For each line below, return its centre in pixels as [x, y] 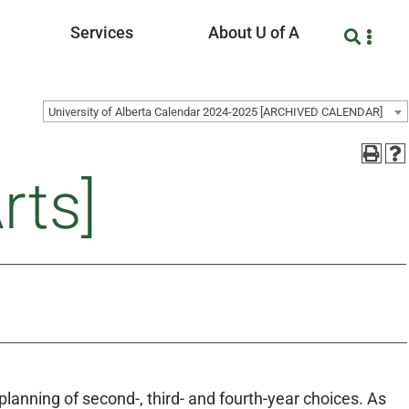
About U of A [254, 33]
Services [102, 33]
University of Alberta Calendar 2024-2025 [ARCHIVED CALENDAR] [215, 112]
